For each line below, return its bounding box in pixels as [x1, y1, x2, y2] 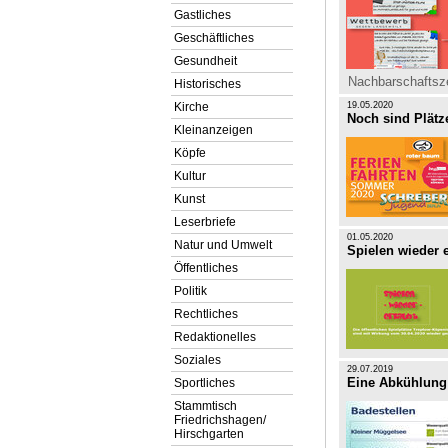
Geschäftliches [174, 31, 254, 45]
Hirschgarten [174, 427, 244, 441]
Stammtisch [174, 399, 237, 413]
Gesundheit [174, 54, 237, 68]
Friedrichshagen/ [174, 413, 266, 427]
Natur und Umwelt [174, 238, 272, 252]
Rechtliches [174, 307, 238, 321]
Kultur [174, 169, 206, 183]
